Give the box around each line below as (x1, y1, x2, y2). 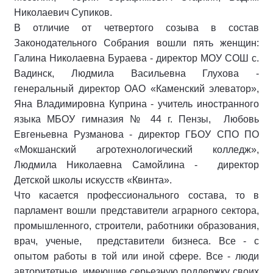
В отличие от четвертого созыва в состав (14, 22, 259, 33)
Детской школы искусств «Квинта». (14, 174, 172, 185)
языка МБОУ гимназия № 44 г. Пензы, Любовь (14, 113, 259, 124)
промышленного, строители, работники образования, (14, 220, 259, 231)
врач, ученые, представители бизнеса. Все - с (14, 235, 259, 246)
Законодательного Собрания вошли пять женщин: (14, 37, 259, 48)
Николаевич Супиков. (14, 7, 112, 18)
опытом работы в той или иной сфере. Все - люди (14, 250, 259, 261)
